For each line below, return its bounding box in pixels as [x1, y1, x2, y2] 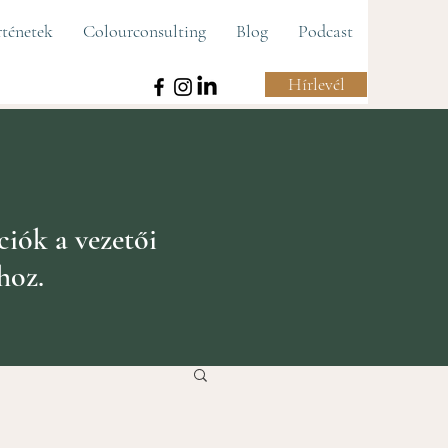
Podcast [298, 20, 353, 42]
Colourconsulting [83, 20, 206, 42]
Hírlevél [287, 73, 345, 95]
